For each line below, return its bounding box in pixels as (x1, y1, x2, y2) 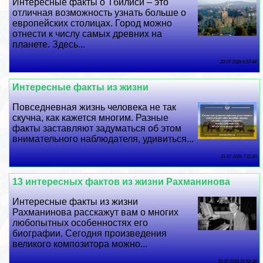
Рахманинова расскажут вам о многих (12, 207, 179, 218)
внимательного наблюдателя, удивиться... (12, 134, 194, 144)
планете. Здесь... (12, 39, 86, 50)
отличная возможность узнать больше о (12, 8, 187, 18)
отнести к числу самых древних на (12, 29, 163, 39)
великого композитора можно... (12, 239, 148, 249)
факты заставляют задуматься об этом (12, 123, 182, 134)
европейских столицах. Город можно (12, 18, 173, 29)
